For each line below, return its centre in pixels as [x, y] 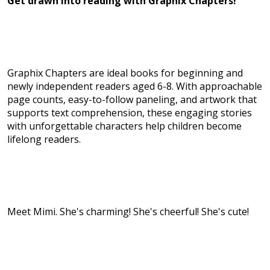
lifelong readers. [44, 140]
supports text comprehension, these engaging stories [130, 113]
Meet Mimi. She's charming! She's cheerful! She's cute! [128, 212]
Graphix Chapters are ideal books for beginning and [125, 73]
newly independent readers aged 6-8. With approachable [135, 86]
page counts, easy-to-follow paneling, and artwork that [132, 100]
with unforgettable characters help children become [124, 126]
